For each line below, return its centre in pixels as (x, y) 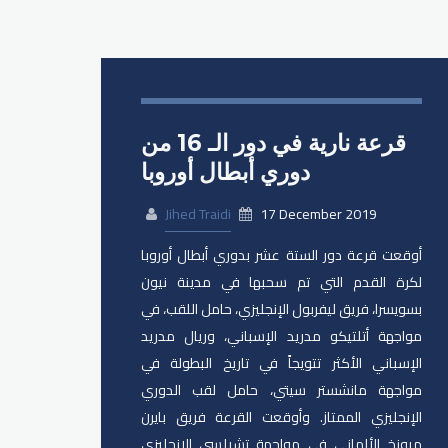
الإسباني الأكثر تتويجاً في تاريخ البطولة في (281, 363)
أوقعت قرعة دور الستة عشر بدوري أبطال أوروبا (281, 255)
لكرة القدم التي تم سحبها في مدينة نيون (281, 282)
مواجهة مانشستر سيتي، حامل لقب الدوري (281, 390)
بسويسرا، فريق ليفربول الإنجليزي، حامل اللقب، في (281, 309)
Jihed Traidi (197, 214)
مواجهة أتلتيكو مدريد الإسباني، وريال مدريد (281, 336)
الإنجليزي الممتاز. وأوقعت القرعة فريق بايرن (281, 417)
